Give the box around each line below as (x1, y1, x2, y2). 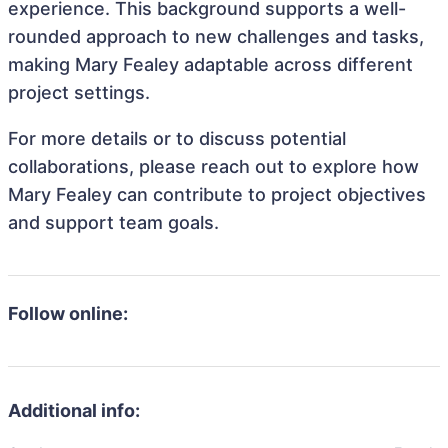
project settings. (8, 82, 150, 103)
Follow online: (8, 303, 128, 324)
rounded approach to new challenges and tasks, (8, 26, 424, 47)
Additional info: (8, 400, 140, 421)
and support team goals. (8, 212, 219, 233)
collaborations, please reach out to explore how (8, 156, 419, 177)
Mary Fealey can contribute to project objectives (8, 184, 426, 205)
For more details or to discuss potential (8, 128, 346, 149)
